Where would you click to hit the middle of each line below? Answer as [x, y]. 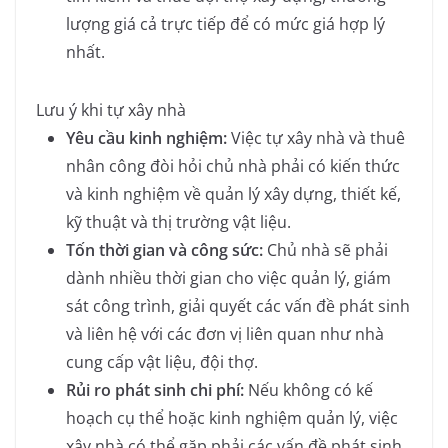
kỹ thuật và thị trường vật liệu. [178, 221]
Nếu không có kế [308, 389]
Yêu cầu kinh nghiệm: [146, 137]
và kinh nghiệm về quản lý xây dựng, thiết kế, [233, 193]
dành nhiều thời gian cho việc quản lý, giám [228, 277]
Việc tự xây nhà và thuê [316, 137]
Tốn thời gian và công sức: [164, 249]
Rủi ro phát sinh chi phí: [155, 389]
